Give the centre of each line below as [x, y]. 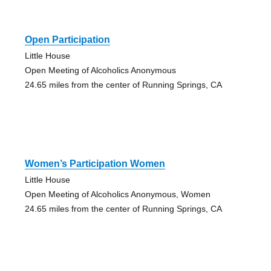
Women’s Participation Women [95, 164]
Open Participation [67, 40]
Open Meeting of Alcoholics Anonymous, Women [117, 194]
